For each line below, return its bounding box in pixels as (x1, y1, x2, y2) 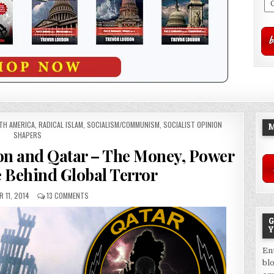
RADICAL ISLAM (38, 119, 83, 130)
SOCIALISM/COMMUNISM (86, 119, 160, 130)
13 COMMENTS (46, 190, 89, 201)
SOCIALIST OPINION (163, 119, 222, 130)
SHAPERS (13, 130, 42, 140)
